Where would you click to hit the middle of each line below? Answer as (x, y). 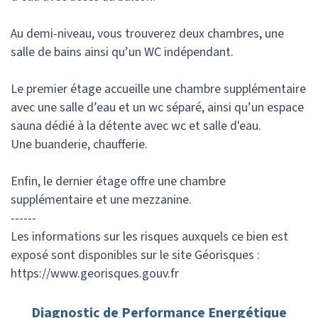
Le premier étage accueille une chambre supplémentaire (158, 89)
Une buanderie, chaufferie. (79, 144)
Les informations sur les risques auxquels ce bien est (149, 237)
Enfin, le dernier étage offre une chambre (118, 181)
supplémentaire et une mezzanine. (101, 200)
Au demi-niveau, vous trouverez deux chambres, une (147, 34)
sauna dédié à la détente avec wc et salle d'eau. (136, 126)
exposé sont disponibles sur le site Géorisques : (135, 255)
